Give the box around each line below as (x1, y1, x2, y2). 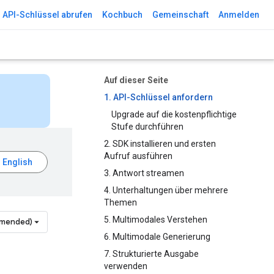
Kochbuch (102, 10, 143, 20)
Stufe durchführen (111, 122, 183, 131)
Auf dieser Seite (104, 75, 168, 85)
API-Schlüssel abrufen (2, 10, 92, 20)
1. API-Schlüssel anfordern (104, 92, 213, 102)
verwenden (104, 261, 147, 271)
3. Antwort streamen (104, 168, 184, 178)
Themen (104, 198, 137, 207)
